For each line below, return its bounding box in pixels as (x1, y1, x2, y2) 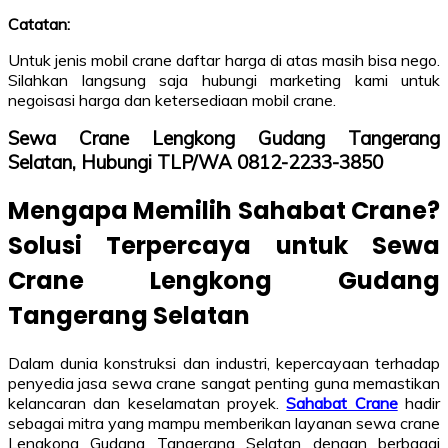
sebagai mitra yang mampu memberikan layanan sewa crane (8, 413, 440, 434)
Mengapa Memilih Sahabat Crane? (8, 194, 440, 228)
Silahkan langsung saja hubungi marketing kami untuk (8, 69, 440, 90)
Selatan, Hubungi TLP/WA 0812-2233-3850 (8, 149, 388, 174)
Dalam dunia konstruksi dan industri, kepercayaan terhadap (8, 353, 440, 374)
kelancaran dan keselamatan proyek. (8, 393, 287, 414)
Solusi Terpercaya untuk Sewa (8, 229, 440, 263)
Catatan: (8, 13, 70, 34)
